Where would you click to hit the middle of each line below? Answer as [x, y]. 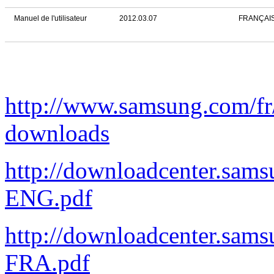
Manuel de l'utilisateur [50, 18]
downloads [57, 133]
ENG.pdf [49, 198]
